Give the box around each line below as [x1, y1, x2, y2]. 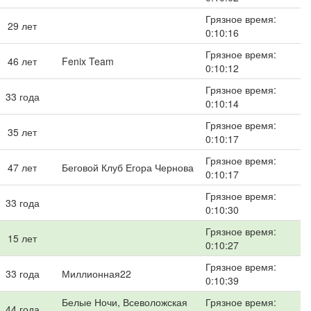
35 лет [8, 125, 37, 139]
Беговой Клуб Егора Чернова [62, 160, 194, 174]
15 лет [8, 231, 37, 245]
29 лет [8, 19, 37, 33]
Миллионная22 [62, 267, 131, 280]
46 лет [8, 54, 37, 68]
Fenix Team [62, 54, 114, 68]
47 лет [8, 160, 37, 174]
